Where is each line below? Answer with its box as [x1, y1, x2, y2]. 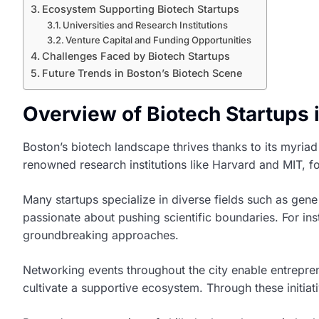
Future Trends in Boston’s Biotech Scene [41, 67, 242, 79]
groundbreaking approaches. [23, 228, 179, 242]
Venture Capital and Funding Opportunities [66, 34, 252, 46]
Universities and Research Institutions [63, 19, 229, 31]
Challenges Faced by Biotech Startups [41, 50, 230, 62]
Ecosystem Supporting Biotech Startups [41, 3, 239, 15]
